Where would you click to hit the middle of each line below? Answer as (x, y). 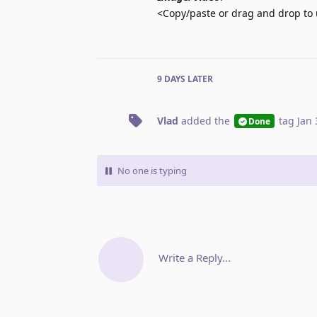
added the (206, 120)
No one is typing (152, 170)
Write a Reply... (195, 257)
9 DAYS (171, 79)
